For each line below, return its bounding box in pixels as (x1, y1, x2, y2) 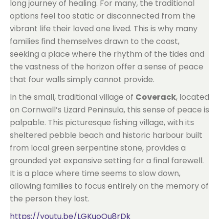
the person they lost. (10, 193, 89, 204)
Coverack (135, 91, 176, 103)
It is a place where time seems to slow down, (10, 168, 180, 179)
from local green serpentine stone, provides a (10, 142, 186, 153)
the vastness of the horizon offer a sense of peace (10, 61, 203, 72)
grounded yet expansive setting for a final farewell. (10, 155, 204, 166)
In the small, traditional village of (10, 91, 135, 103)
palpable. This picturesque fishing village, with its (10, 117, 194, 128)
